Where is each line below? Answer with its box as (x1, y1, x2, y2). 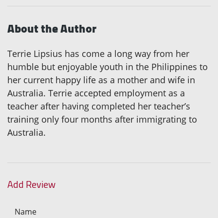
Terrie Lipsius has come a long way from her (7, 48, 189, 60)
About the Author (7, 18, 96, 40)
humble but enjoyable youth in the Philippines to (7, 61, 208, 73)
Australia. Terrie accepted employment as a (7, 87, 185, 99)
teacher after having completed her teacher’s (7, 100, 190, 112)
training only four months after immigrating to (7, 113, 197, 126)
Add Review (7, 175, 55, 194)
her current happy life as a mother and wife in (7, 74, 195, 86)
